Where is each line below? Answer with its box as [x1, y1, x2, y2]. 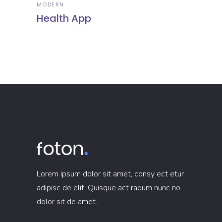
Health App [37, 11, 91, 25]
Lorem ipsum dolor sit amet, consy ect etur [37, 168, 184, 179]
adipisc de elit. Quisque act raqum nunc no [37, 182, 180, 193]
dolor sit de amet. [37, 196, 97, 207]
